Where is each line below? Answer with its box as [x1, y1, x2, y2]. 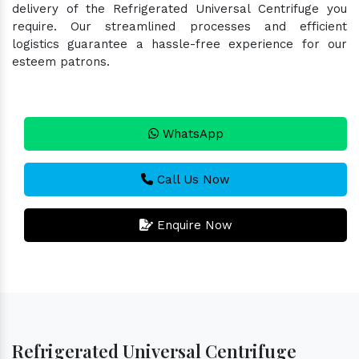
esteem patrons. [12, 54, 110, 69]
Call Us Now [153, 171, 230, 187]
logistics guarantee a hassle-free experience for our [12, 36, 347, 51]
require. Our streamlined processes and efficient [12, 18, 347, 34]
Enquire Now [152, 217, 232, 232]
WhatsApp [158, 126, 224, 141]
